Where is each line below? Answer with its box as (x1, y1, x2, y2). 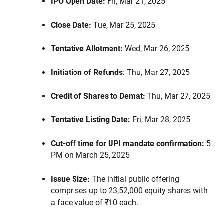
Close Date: (51, 20, 93, 30)
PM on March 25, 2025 (51, 150, 130, 160)
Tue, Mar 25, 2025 (93, 20, 155, 30)
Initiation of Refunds (51, 68, 123, 77)
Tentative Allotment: (51, 44, 123, 54)
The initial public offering (90, 174, 179, 184)
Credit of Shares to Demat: (51, 91, 145, 101)
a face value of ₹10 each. (51, 198, 138, 208)
